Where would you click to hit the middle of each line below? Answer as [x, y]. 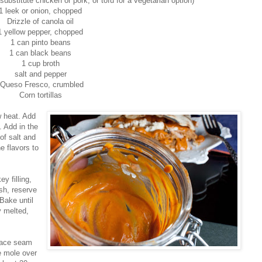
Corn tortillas [40, 95]
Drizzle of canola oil [40, 21]
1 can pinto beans [40, 42]
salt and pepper [40, 74]
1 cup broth [40, 63]
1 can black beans [40, 53]
